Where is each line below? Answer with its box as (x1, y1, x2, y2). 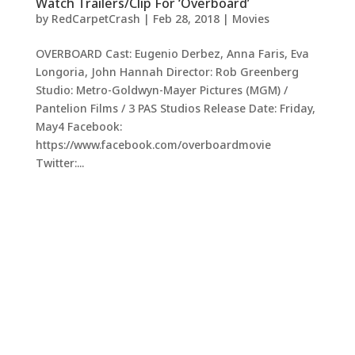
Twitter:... (35, 155, 84, 170)
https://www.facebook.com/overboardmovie (35, 137, 271, 152)
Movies (231, 11, 269, 26)
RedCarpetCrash (51, 11, 140, 26)
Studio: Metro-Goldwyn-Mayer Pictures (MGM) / (35, 82, 288, 97)
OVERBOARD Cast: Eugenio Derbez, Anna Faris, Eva (35, 46, 309, 61)
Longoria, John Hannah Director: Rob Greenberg (35, 64, 299, 79)
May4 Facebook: (35, 119, 122, 134)
